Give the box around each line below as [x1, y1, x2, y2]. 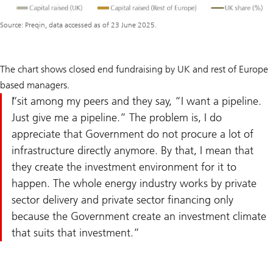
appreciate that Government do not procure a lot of [12, 127, 253, 141]
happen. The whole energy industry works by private [12, 176, 257, 190]
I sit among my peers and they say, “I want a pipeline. [12, 94, 261, 108]
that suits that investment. [12, 225, 133, 239]
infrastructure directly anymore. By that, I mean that [12, 143, 253, 157]
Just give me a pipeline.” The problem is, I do [12, 110, 222, 124]
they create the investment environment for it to [12, 160, 236, 174]
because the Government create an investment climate [12, 209, 266, 223]
